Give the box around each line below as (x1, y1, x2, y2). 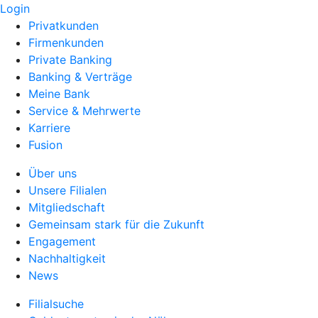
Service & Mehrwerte (28, 104, 141, 118)
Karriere (28, 121, 70, 135)
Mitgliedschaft (28, 200, 105, 214)
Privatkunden (28, 18, 99, 33)
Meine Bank (28, 87, 90, 101)
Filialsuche (28, 297, 84, 311)
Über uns (28, 166, 77, 180)
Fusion (28, 138, 62, 152)
